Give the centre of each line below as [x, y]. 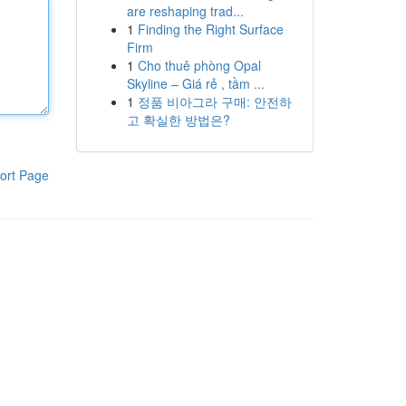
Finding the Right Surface [210, 29]
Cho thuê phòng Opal [199, 65]
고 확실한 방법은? [178, 120]
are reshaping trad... [185, 11]
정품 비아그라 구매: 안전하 [214, 101]
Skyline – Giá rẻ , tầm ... [195, 83]
